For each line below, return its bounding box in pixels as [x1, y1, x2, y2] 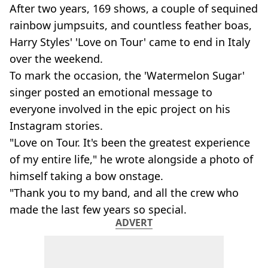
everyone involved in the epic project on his [10, 102, 230, 116]
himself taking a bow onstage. [10, 169, 163, 183]
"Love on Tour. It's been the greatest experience [10, 135, 250, 150]
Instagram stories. [10, 118, 103, 133]
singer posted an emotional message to [10, 85, 212, 99]
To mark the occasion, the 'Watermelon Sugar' [10, 68, 245, 83]
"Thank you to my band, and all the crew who [10, 185, 239, 200]
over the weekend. [10, 51, 103, 66]
